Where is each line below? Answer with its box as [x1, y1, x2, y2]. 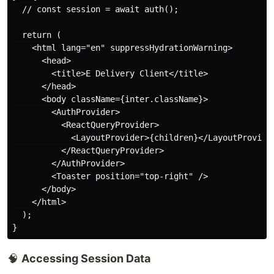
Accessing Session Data [21, 251, 150, 265]
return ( [12, 29, 61, 40]
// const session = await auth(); [12, 4, 179, 14]
